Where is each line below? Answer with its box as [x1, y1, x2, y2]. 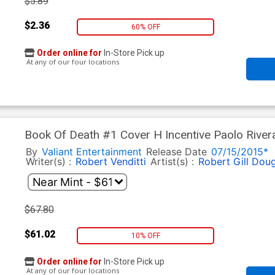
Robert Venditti [75, 155, 146, 168]
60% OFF [131, 22, 160, 31]
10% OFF [131, 231, 160, 240]
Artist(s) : [150, 155, 197, 168]
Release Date [145, 145, 207, 158]
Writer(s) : [25, 155, 74, 168]
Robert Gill [198, 155, 249, 168]
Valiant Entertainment [41, 145, 142, 158]
